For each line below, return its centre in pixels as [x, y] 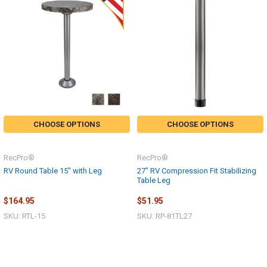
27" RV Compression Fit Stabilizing [197, 170]
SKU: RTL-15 [24, 216]
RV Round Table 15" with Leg [53, 170]
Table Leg [154, 180]
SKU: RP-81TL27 [164, 216]
